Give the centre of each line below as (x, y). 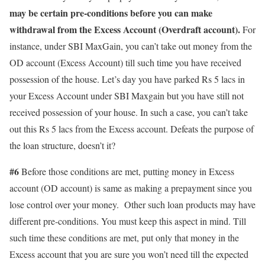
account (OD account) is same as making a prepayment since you (131, 188)
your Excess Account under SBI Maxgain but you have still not (127, 95)
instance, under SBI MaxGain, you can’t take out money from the (131, 46)
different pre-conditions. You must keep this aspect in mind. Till (128, 221)
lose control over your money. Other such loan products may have (132, 204)
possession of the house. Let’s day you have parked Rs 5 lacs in (127, 79)
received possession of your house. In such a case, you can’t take (129, 112)
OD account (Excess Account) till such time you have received (125, 62)
